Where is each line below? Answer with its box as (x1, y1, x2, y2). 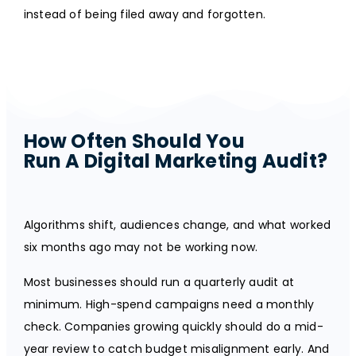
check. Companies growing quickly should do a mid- (23, 319, 323, 335)
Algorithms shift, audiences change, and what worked (23, 217, 331, 233)
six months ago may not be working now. (23, 239, 258, 255)
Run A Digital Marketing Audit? (23, 148, 328, 174)
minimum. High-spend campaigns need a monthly (23, 296, 315, 312)
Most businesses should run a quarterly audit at (23, 274, 295, 290)
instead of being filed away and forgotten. (23, 6, 266, 23)
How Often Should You (23, 128, 245, 154)
